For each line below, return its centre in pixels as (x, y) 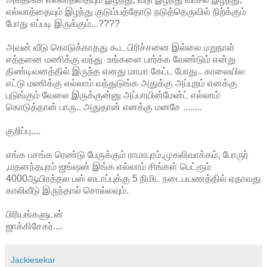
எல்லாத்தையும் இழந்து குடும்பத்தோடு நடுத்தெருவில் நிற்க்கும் (126, 11)
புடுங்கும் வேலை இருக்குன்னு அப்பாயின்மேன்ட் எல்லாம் (113, 95)
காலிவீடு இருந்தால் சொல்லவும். (67, 190)
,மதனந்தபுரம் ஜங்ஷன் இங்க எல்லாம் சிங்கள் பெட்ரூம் (108, 166)
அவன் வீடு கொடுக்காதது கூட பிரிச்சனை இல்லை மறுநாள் (120, 47)
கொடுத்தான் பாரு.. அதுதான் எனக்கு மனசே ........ (104, 107)
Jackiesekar (33, 260)
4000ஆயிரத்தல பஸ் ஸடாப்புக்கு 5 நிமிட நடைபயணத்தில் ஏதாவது (133, 178)
